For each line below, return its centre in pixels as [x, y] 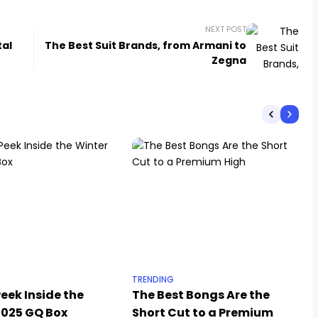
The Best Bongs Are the [201, 295]
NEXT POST [225, 29]
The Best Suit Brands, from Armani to [145, 45]
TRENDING [153, 280]
